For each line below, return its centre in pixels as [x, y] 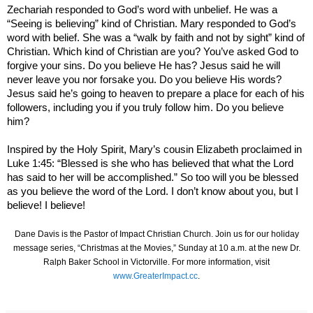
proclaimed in [270, 150]
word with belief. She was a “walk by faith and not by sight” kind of [156, 38]
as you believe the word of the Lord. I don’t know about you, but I [153, 192]
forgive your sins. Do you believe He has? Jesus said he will [144, 66]
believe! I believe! [46, 206]
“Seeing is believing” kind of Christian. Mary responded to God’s [152, 24]
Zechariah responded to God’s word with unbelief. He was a [142, 10]
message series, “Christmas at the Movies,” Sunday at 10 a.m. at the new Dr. [156, 248]
